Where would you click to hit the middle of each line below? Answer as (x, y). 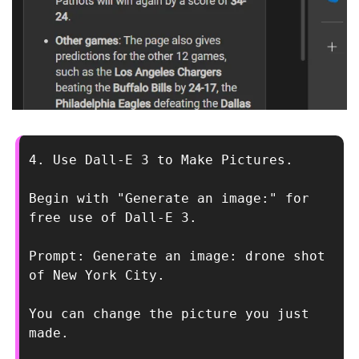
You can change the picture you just (169, 313)
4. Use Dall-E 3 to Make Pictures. (161, 159)
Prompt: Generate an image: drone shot (177, 256)
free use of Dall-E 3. (113, 217)
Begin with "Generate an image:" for (169, 198)
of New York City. (97, 275)
